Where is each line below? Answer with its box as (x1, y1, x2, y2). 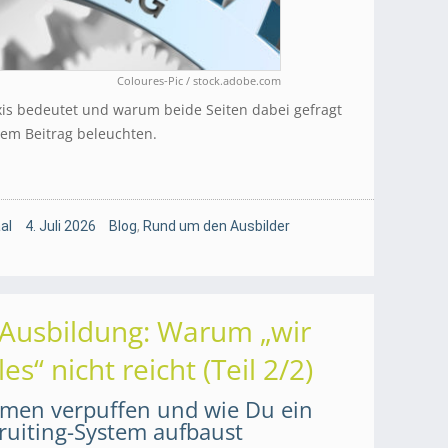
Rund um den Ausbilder (143, 218, 290, 235)
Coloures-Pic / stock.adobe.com (117, 73, 281, 89)
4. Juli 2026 (25, 218, 96, 235)
